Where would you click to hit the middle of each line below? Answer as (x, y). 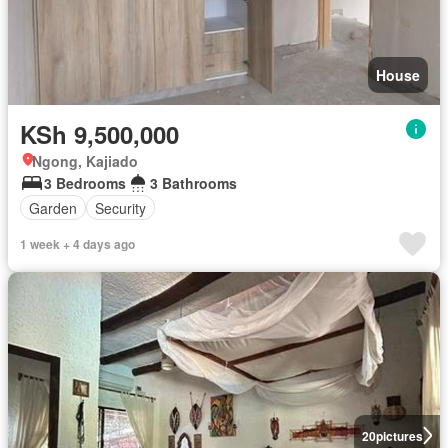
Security (120, 207)
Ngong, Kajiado (85, 161)
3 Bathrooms (193, 183)
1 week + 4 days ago (77, 244)
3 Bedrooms (85, 183)
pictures (399, 435)
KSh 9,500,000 (99, 134)
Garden (53, 207)
